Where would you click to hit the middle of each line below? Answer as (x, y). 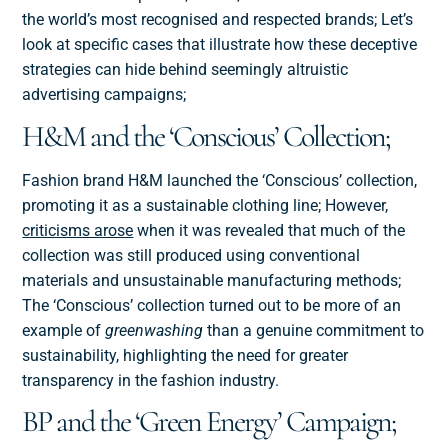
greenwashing (154, 330)
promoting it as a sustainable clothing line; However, (205, 205)
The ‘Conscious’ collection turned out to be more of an (212, 305)
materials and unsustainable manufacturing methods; (212, 280)
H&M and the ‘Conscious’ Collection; (206, 136)
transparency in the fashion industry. (151, 380)
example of (64, 330)
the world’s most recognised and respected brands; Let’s (218, 20)
